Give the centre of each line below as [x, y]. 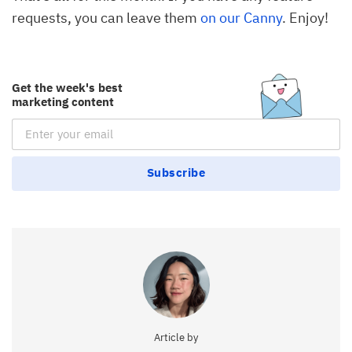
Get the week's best [67, 87]
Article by [176, 337]
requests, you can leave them [106, 17]
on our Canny [241, 17]
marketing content [63, 101]
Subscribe [176, 172]
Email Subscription [72, 127]
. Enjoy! [305, 17]
